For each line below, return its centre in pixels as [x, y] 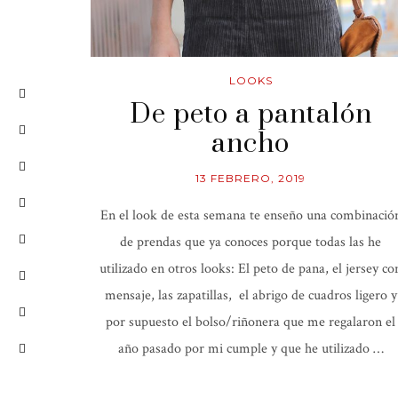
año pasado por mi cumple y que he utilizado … [251, 349]
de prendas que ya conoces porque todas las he [251, 243]
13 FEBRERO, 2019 [251, 179]
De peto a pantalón [251, 115]
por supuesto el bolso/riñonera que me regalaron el [251, 322]
